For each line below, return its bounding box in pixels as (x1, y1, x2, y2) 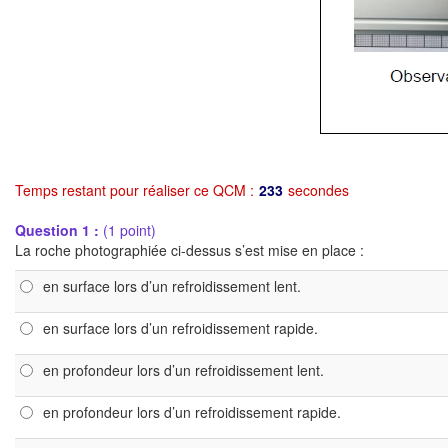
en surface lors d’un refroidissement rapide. (43, 318, 318, 338)
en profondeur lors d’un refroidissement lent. (43, 360, 324, 380)
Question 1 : (15, 220, 103, 240)
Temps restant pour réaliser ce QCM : (15, 180, 254, 200)
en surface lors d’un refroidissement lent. (43, 276, 301, 296)
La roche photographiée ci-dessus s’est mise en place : (15, 240, 364, 260)
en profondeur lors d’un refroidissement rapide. (43, 402, 341, 422)
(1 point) (103, 220, 156, 240)
